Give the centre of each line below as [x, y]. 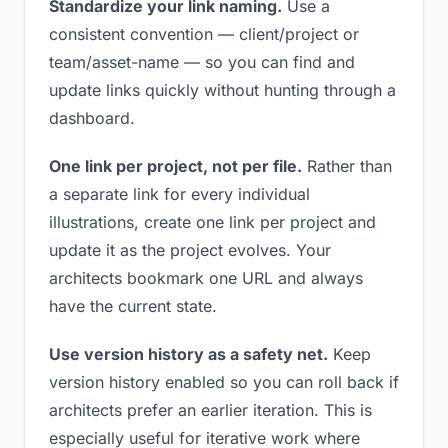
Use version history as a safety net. [188, 354]
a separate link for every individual [179, 194]
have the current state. [133, 306]
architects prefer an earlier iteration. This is [210, 410]
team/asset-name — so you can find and [202, 62]
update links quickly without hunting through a [222, 90]
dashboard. [92, 118]
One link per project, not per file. [175, 166]
